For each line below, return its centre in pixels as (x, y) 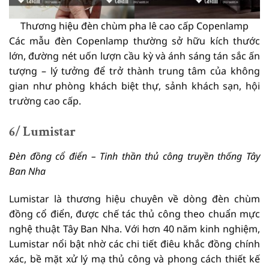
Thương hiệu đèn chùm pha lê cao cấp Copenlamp (134, 26)
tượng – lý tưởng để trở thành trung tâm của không (134, 71)
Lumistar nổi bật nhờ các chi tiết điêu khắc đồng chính (134, 243)
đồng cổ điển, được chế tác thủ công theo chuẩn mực (134, 213)
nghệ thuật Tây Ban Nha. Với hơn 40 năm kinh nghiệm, (134, 228)
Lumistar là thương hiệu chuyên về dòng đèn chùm (134, 198)
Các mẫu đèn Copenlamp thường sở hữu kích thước (134, 41)
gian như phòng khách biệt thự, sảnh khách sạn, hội (134, 86)
